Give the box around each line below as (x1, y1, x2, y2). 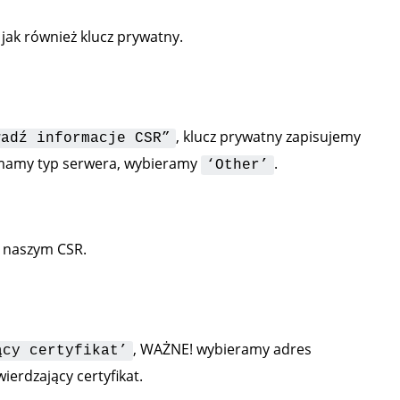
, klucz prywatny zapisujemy (175, 127, 361, 146)
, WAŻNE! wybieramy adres (132, 339, 312, 359)
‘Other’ (205, 157, 269, 173)
